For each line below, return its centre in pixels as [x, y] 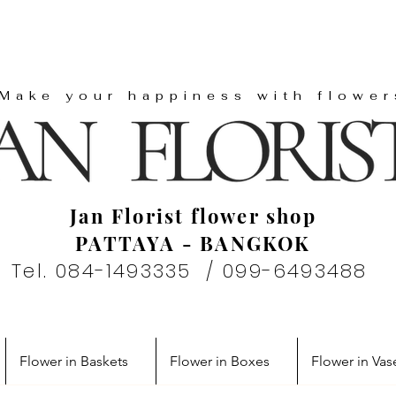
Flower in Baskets [74, 362]
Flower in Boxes [220, 362]
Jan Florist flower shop [193, 216]
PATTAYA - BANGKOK [193, 244]
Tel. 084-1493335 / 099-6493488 [193, 271]
